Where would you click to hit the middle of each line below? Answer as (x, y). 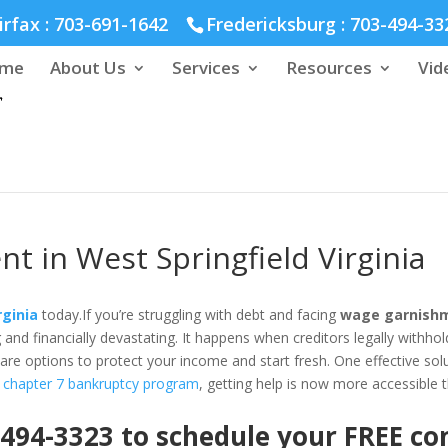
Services (206, 67)
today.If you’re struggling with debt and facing (189, 314)
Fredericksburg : (278, 23)
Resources (329, 67)
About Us (88, 67)
